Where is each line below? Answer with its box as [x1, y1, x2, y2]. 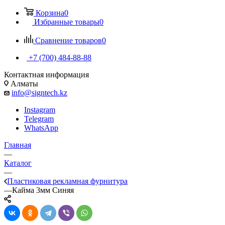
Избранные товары [34, 18, 99, 27]
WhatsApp [24, 124, 58, 133]
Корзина [36, 9, 64, 18]
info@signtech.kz [12, 88, 67, 97]
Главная [4, 141, 31, 150]
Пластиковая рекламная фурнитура [7, 177, 128, 186]
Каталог [4, 159, 32, 168]
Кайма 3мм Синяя [12, 186, 74, 195]
